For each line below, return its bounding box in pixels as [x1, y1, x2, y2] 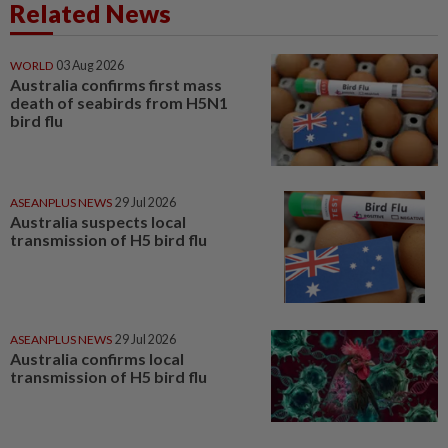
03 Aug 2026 [56, 58, 124, 74]
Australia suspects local [10, 211, 186, 231]
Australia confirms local [10, 348, 184, 368]
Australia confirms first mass [10, 75, 222, 95]
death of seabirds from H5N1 [10, 93, 228, 113]
